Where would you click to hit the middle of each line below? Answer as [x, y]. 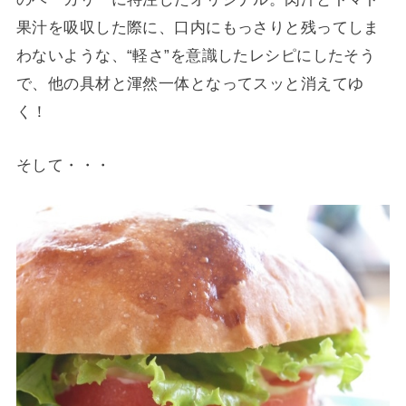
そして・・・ [63, 164]
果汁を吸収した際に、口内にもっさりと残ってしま [198, 28]
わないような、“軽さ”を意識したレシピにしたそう [196, 56]
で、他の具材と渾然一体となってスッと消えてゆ [190, 84]
